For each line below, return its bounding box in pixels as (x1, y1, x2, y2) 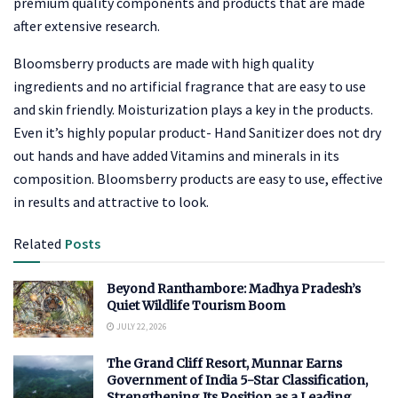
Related (13, 234, 61, 252)
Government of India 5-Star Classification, (107, 372, 368, 389)
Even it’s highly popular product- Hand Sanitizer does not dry (13, 123, 381, 141)
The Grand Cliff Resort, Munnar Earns (107, 355, 342, 372)
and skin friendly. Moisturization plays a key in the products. (13, 99, 373, 118)
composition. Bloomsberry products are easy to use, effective (13, 169, 383, 187)
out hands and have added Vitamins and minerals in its (13, 146, 339, 164)
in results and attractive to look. (13, 192, 209, 211)
